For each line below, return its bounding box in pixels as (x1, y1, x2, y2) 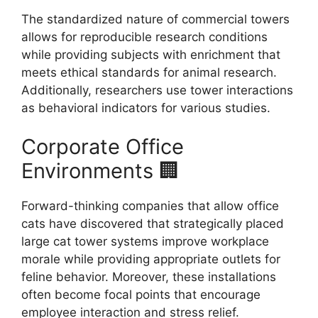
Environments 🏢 (21, 158, 180, 183)
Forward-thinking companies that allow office (21, 199, 279, 213)
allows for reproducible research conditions (21, 29, 268, 44)
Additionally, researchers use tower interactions (21, 82, 293, 97)
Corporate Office (21, 134, 184, 159)
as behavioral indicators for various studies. (21, 100, 270, 115)
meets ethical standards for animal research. (21, 65, 277, 79)
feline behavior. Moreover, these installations (21, 270, 276, 284)
